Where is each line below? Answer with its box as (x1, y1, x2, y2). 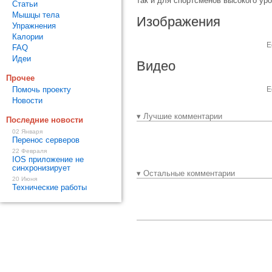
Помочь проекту (12, 85, 71, 94)
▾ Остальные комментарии (137, 169, 235, 178)
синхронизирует (12, 163, 70, 172)
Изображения (137, 14, 220, 29)
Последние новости (6, 115, 83, 124)
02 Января (12, 128, 42, 135)
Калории (12, 32, 43, 41)
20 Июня (12, 175, 37, 182)
